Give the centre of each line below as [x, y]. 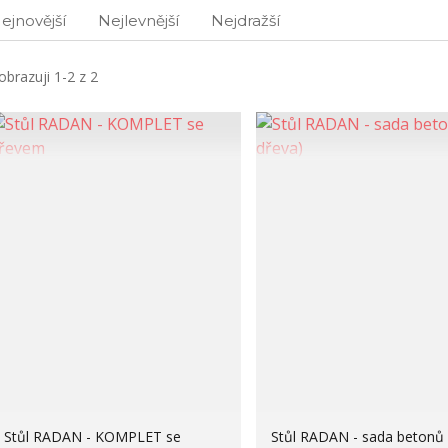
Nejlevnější [138, 20]
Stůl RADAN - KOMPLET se [92, 436]
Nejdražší [245, 20]
